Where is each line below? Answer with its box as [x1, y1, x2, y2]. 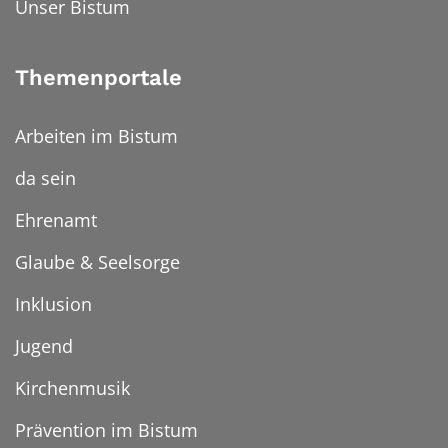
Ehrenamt [15, 208, 97, 233]
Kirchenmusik [15, 376, 130, 401]
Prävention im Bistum [15, 418, 198, 443]
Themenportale [15, 65, 182, 91]
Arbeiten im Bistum [15, 124, 178, 149]
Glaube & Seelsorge [15, 250, 180, 275]
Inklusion [15, 292, 92, 317]
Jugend [15, 334, 73, 359]
